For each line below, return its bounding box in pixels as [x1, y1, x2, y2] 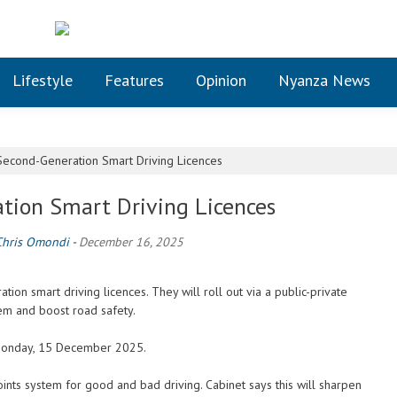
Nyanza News [278, 70, 370, 90]
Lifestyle [12, 70, 73, 90]
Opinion [196, 70, 246, 90]
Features [105, 70, 164, 90]
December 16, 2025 [79, 234, 183, 250]
